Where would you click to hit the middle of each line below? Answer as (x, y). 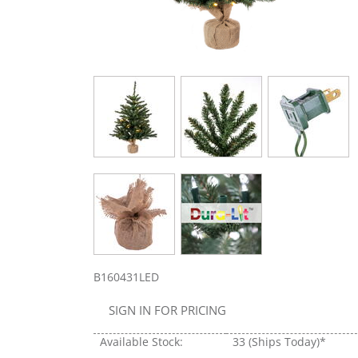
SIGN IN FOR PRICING (167, 310)
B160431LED (126, 276)
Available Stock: (141, 341)
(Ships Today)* (287, 341)
